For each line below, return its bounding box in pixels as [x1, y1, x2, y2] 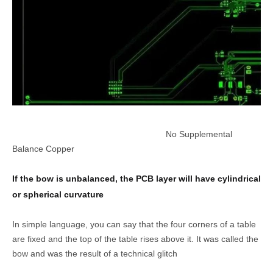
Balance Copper [12, 143, 74, 154]
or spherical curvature [12, 189, 104, 199]
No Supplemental [158, 129, 232, 139]
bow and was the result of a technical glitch [12, 248, 177, 258]
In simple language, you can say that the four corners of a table [12, 219, 256, 229]
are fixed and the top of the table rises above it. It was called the [12, 233, 258, 244]
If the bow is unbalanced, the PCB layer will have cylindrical [12, 173, 261, 183]
